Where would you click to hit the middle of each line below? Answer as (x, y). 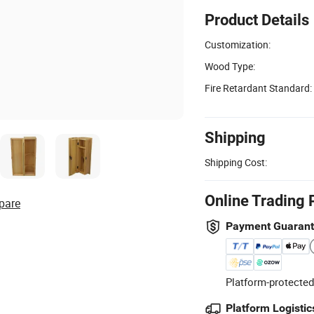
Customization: (238, 44)
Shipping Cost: (236, 162)
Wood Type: (230, 66)
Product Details (257, 20)
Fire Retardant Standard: (258, 88)
